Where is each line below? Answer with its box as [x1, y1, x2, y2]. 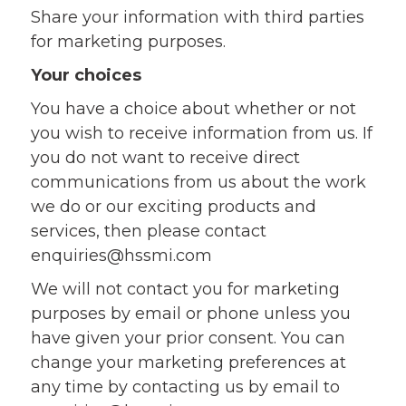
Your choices [30, 65, 141, 85]
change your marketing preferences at [30, 353, 346, 372]
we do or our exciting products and [30, 197, 316, 217]
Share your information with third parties [30, 7, 364, 27]
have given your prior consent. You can [30, 328, 345, 348]
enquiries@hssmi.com [30, 246, 212, 266]
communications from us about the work [30, 172, 366, 192]
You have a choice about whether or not [30, 99, 356, 119]
